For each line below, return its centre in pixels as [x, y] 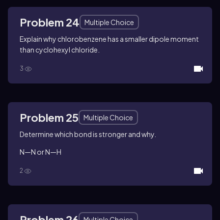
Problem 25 [49, 117]
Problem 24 [50, 22]
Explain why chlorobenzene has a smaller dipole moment [109, 39]
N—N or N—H [41, 151]
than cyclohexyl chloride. [60, 49]
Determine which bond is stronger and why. [88, 134]
